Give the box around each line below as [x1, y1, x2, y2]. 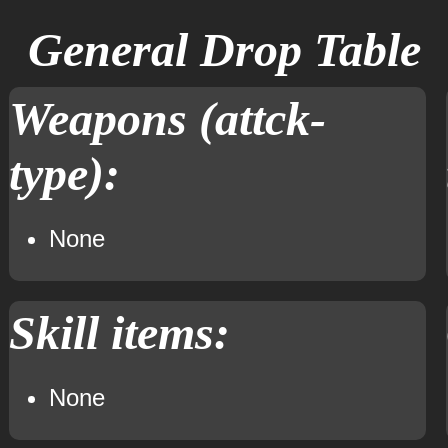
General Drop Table [27, 23, 421, 76]
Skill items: [8, 306, 230, 359]
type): [8, 147, 120, 200]
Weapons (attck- [8, 92, 326, 145]
